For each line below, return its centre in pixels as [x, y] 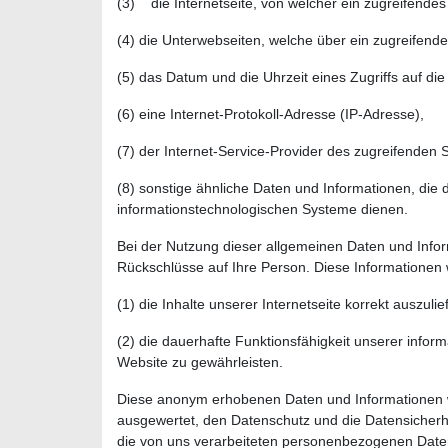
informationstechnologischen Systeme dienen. [262, 208]
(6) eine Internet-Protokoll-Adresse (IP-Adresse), [270, 113]
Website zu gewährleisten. [200, 361]
